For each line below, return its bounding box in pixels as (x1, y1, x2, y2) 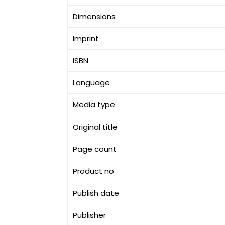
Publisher (73, 210, 106, 220)
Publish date (73, 188, 120, 198)
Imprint (73, 33, 99, 44)
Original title (73, 122, 118, 132)
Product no (73, 166, 115, 176)
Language (73, 77, 110, 88)
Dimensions (73, 11, 116, 22)
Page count (73, 144, 117, 154)
